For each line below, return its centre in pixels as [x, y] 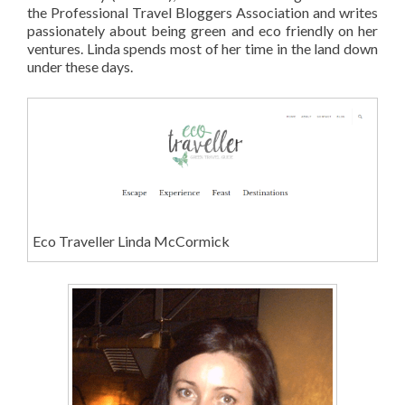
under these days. [80, 66]
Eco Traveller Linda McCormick [131, 240]
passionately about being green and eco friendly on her [202, 30]
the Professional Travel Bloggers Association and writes [202, 12]
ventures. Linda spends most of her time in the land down [202, 48]
